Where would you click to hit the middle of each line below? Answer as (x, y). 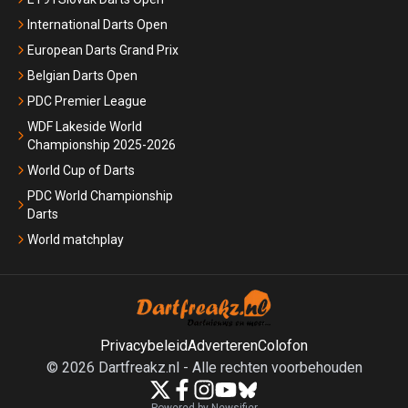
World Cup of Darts (81, 170)
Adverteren (223, 346)
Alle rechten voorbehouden (277, 367)
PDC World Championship (100, 195)
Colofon (283, 346)
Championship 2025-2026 (102, 144)
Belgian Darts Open (82, 75)
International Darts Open (97, 24)
